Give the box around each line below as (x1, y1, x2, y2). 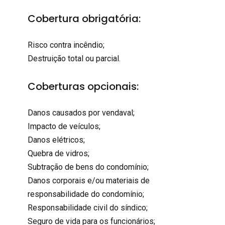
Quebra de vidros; (27, 148, 89, 158)
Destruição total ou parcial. (27, 54, 121, 64)
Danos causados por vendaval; (27, 107, 135, 118)
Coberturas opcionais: (27, 79, 139, 93)
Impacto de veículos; (27, 121, 100, 131)
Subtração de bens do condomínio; (27, 162, 149, 172)
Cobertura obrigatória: (27, 12, 141, 26)
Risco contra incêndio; (27, 40, 104, 50)
